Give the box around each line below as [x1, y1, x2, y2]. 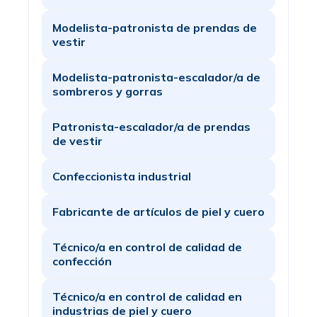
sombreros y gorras [52, 83, 163, 98]
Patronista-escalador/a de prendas [52, 119, 250, 134]
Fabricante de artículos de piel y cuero [52, 204, 265, 219]
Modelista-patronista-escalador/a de [52, 69, 260, 84]
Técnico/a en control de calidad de [52, 239, 242, 254]
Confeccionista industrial [52, 168, 191, 183]
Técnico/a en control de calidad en [52, 289, 242, 304]
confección [52, 253, 112, 268]
